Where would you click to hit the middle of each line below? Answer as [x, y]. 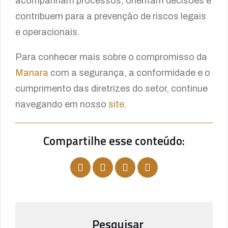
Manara [33, 73]
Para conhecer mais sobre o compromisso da [111, 57]
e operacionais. [48, 32]
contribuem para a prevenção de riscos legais [111, 16]
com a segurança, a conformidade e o [130, 73]
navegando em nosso [62, 104]
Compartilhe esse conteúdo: [114, 141]
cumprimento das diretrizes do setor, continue [111, 89]
